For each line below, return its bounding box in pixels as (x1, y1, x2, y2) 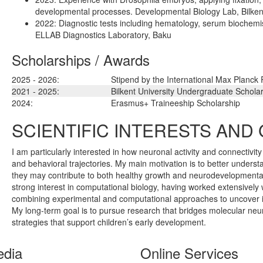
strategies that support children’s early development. (12, 216, 206, 228)
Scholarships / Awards (12, 49, 150, 70)
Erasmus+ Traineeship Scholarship (111, 97, 240, 109)
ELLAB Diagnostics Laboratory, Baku (35, 29, 171, 41)
